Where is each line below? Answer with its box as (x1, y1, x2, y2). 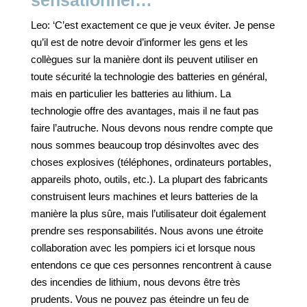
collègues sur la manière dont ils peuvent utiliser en (31, 53, 258, 65)
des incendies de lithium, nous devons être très (31, 276, 241, 288)
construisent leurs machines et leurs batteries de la (31, 191, 258, 202)
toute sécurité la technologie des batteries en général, (31, 71, 267, 82)
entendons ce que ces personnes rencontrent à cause (31, 259, 271, 271)
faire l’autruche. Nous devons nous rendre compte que (31, 122, 273, 134)
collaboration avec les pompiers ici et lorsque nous (31, 242, 256, 254)
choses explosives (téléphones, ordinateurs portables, (31, 156, 271, 168)
